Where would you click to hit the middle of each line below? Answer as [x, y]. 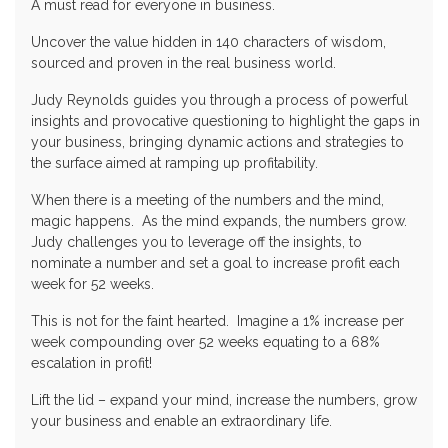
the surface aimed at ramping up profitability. [174, 163]
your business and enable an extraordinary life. [181, 421]
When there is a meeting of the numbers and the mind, [207, 200]
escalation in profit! [91, 363]
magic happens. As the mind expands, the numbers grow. [221, 221]
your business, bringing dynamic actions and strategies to [217, 142]
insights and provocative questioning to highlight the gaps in [225, 121]
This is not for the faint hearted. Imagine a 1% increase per [217, 321]
